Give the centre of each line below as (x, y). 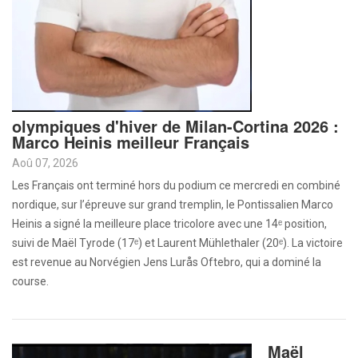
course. (30, 281)
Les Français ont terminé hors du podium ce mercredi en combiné (176, 185)
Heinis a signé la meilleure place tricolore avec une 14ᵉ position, (169, 224)
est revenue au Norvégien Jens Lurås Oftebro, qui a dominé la (167, 262)
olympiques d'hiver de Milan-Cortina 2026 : (175, 126)
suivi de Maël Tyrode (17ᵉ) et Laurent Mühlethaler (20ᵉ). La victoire (177, 243)
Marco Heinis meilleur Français (131, 142)
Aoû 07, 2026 (45, 163)
